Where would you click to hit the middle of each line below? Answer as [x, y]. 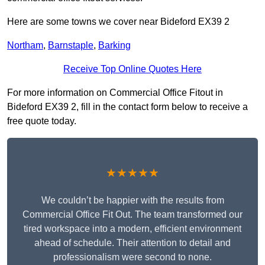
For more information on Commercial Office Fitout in [115, 93]
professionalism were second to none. [132, 257]
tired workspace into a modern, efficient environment [132, 229]
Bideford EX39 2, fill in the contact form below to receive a [127, 107]
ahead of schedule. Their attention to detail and [132, 243]
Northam [25, 46]
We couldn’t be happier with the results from [132, 201]
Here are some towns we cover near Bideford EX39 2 [118, 22]
